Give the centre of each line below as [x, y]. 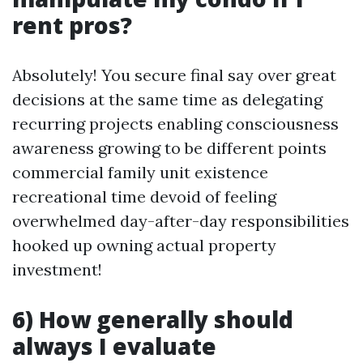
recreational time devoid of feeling [144, 196]
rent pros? [72, 25]
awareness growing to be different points [169, 148]
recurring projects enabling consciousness [175, 124]
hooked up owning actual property [144, 245]
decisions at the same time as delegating [167, 99]
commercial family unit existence [140, 172]
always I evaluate [114, 346]
